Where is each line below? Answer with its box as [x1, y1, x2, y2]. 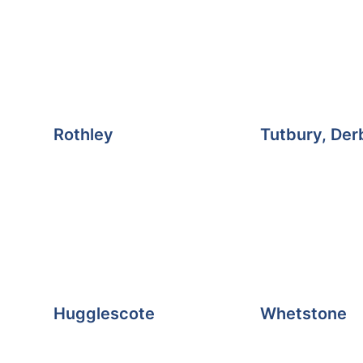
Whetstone [260, 304, 348, 324]
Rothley [53, 124, 113, 144]
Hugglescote [53, 304, 155, 324]
